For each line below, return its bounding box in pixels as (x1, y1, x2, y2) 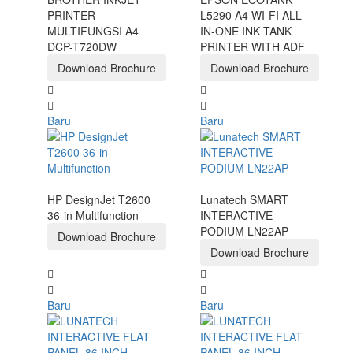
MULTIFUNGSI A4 (47, 23, 139, 39)
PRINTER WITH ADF (200, 39, 305, 55)
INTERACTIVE (200, 207, 273, 224)
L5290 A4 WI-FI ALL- (200, 7, 304, 24)
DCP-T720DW (47, 39, 117, 55)
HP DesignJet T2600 (47, 191, 150, 208)
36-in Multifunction (47, 207, 139, 224)
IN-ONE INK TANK (200, 23, 292, 39)
